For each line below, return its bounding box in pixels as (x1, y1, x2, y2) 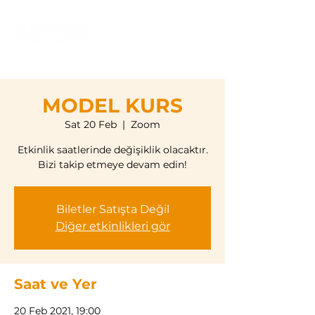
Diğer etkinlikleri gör (55, 219, 170, 233)
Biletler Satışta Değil (56, 202, 169, 217)
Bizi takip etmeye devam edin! (38, 158, 187, 172)
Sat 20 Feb (65, 118, 117, 131)
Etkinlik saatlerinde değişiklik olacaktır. (17, 143, 208, 157)
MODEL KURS (42, 94, 183, 118)
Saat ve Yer (14, 276, 97, 293)
